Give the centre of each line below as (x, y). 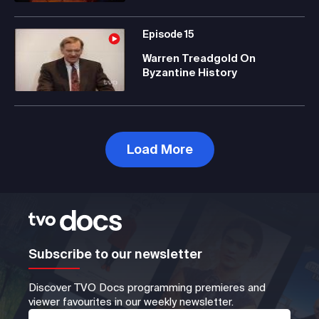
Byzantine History (190, 72)
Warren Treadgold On (199, 58)
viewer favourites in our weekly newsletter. (131, 301)
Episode (163, 34)
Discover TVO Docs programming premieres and (147, 287)
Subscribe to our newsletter (115, 253)
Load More (159, 149)
